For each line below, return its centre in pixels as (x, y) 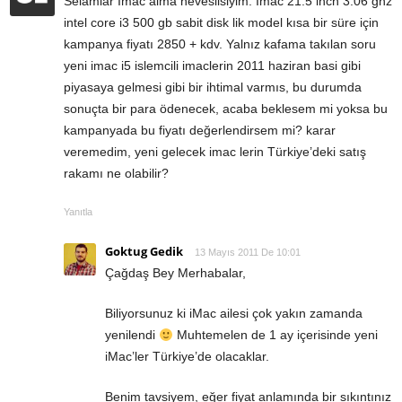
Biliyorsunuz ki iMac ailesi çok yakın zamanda (234, 314)
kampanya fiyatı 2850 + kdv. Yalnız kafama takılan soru (220, 44)
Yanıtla (78, 212)
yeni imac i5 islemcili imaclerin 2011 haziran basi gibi (212, 66)
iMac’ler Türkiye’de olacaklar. (187, 357)
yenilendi (132, 335)
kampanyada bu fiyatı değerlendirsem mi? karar (200, 131)
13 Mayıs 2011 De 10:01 (248, 253)
